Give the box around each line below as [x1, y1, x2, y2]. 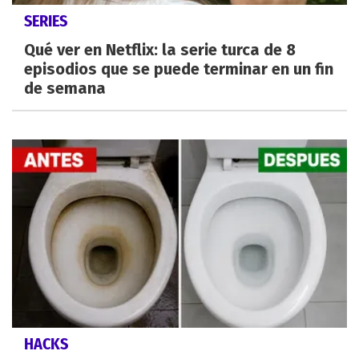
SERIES [24, 11, 67, 31]
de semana [24, 79, 106, 99]
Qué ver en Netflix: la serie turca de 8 [24, 40, 296, 60]
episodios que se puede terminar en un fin [24, 59, 333, 79]
